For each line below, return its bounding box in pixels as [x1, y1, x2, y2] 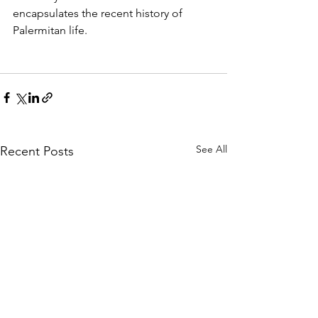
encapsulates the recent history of [13, 6, 185, 21]
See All [196, 143, 227, 156]
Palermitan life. [13, 23, 87, 38]
